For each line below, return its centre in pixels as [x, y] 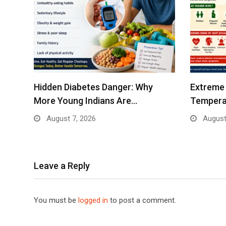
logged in [93, 200]
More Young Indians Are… [86, 100]
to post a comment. [142, 200]
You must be [56, 200]
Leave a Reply [62, 165]
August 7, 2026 [70, 118]
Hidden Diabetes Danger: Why [93, 87]
